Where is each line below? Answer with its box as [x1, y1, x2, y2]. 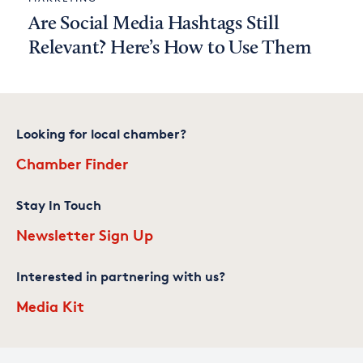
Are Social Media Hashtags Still [28, 14, 280, 34]
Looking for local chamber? [16, 125, 186, 142]
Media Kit [16, 296, 84, 315]
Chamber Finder [16, 153, 128, 173]
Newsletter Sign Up [16, 224, 153, 244]
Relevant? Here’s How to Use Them [28, 38, 311, 58]
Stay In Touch [16, 196, 101, 213]
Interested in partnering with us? [16, 267, 225, 284]
